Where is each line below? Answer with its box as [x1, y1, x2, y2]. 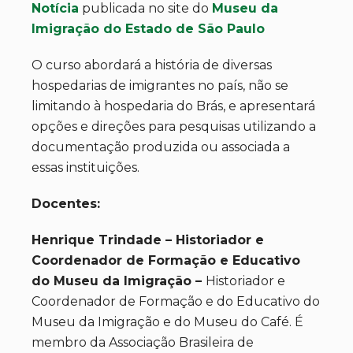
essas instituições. [32, 160, 139, 175]
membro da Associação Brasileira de [32, 335, 254, 350]
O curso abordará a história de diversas [32, 58, 272, 72]
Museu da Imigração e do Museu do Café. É [32, 314, 303, 329]
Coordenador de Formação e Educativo [32, 253, 300, 268]
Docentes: [32, 196, 100, 211]
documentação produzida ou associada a [32, 139, 290, 154]
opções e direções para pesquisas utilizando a [32, 119, 316, 134]
